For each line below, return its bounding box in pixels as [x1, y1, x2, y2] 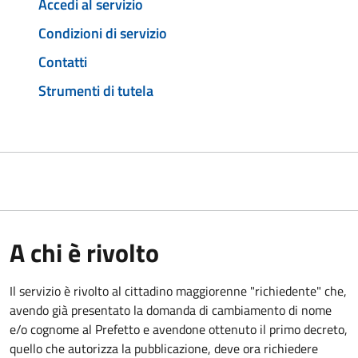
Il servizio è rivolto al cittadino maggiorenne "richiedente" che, [10, 280, 347, 300]
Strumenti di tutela [38, 79, 153, 101]
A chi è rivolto [10, 233, 159, 272]
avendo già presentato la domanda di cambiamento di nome [10, 300, 332, 320]
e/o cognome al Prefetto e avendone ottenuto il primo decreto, [10, 319, 348, 339]
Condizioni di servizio [38, 22, 167, 45]
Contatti [38, 50, 87, 73]
